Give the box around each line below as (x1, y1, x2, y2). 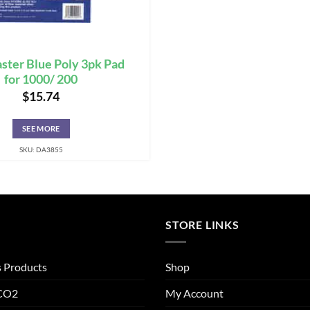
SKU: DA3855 (19, 145, 63, 154)
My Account (165, 286, 224, 300)
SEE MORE (21, 124, 60, 134)
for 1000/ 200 (4, 71, 78, 86)
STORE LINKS (165, 218, 239, 232)
